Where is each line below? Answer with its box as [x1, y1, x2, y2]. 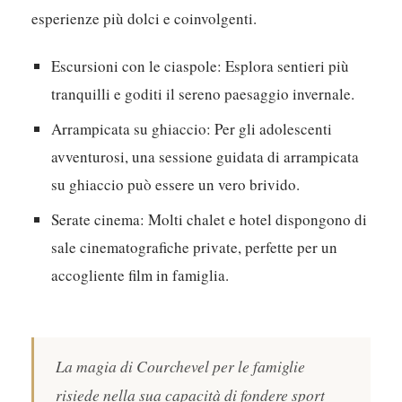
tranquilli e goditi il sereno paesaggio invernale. [51, 83, 355, 105]
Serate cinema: [51, 209, 145, 231]
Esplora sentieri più [222, 56, 350, 77]
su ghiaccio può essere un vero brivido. [51, 174, 301, 196]
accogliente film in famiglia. [51, 265, 230, 286]
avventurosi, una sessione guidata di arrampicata [51, 146, 360, 168]
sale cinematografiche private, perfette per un [51, 237, 338, 258]
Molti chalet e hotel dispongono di [144, 209, 368, 231]
